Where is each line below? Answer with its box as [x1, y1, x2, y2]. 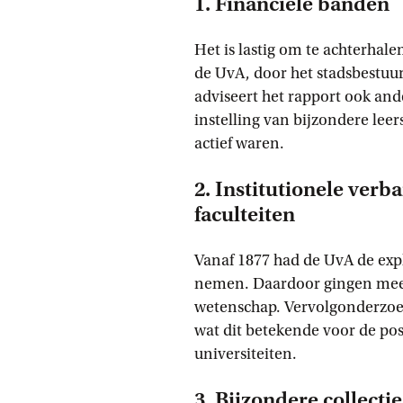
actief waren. [194, 134, 284, 153]
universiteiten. [194, 345, 297, 363]
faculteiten [194, 202, 295, 227]
